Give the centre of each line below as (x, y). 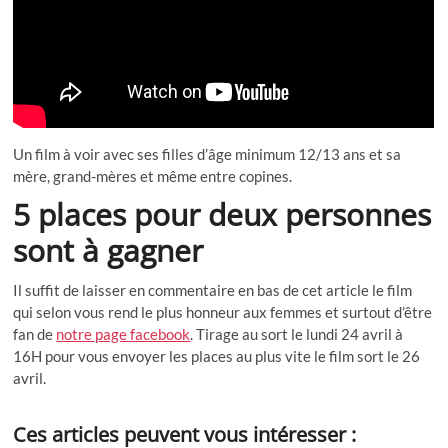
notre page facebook (123, 334)
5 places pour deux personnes (222, 215)
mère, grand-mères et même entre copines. (153, 176)
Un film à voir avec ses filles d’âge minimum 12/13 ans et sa (207, 154)
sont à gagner (108, 251)
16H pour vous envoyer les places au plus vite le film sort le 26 (217, 356)
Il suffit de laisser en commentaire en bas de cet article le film (213, 290)
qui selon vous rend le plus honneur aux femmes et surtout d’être (223, 312)
